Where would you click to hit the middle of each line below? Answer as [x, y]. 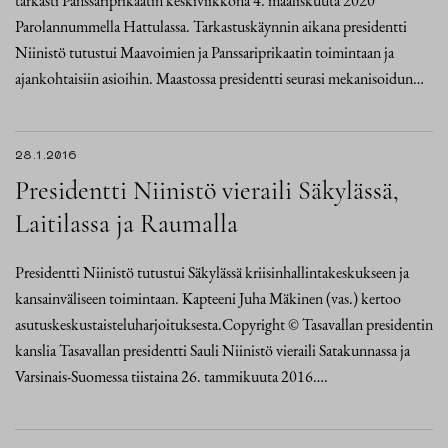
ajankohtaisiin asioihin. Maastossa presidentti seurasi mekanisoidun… [219, 78]
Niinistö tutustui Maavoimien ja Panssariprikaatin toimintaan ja [204, 52]
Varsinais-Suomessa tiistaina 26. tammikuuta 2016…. [171, 376]
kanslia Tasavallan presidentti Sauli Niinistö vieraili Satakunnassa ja [212, 350]
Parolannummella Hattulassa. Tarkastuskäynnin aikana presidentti [211, 26]
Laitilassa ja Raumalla [126, 223]
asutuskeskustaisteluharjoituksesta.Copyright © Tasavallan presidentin [224, 324]
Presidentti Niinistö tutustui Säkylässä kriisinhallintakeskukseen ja [212, 272]
